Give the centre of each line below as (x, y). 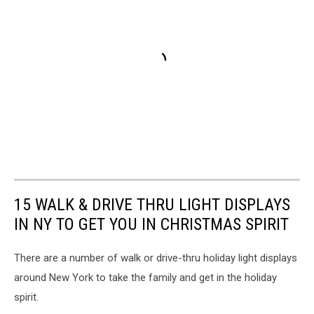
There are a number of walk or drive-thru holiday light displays (156, 258)
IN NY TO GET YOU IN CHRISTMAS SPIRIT (151, 224)
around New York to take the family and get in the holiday (145, 277)
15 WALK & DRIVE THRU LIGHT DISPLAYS (152, 204)
